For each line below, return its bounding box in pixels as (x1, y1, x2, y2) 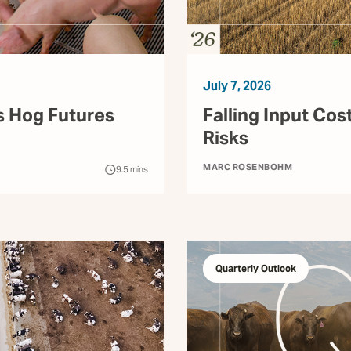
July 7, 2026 (203, 78, 271, 95)
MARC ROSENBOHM (203, 161, 292, 173)
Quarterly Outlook (215, 262, 296, 275)
